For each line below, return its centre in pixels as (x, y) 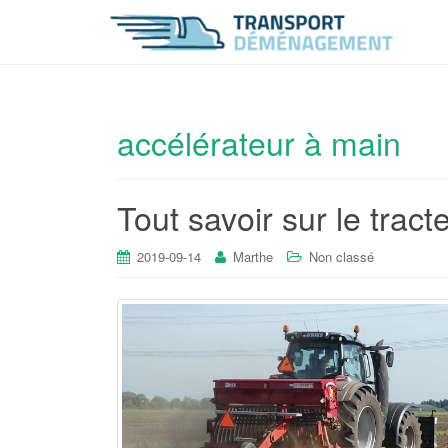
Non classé (341, 256)
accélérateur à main (259, 142)
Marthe (253, 256)
